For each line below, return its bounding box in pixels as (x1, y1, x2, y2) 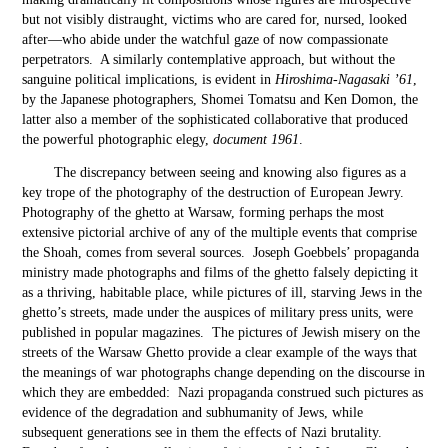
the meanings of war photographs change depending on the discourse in (22, 365, 426, 380)
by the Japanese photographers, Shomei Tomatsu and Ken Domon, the (22, 92, 419, 107)
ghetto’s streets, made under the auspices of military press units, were (22, 305, 414, 320)
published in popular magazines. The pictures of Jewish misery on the (22, 325, 421, 340)
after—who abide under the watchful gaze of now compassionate (22, 32, 389, 47)
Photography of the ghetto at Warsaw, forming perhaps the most (22, 205, 385, 220)
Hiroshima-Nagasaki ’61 (275, 72, 414, 87)
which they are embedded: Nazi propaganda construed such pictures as (22, 385, 424, 400)
